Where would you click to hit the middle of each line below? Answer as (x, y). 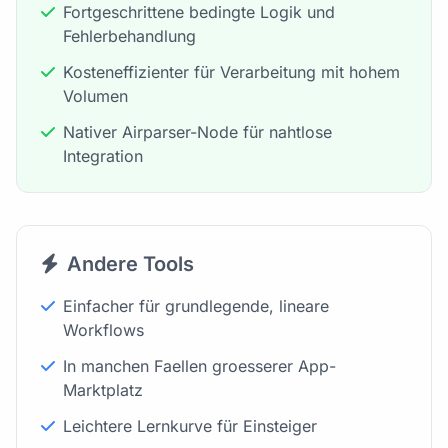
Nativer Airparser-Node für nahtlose (197, 131)
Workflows (103, 329)
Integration (103, 155)
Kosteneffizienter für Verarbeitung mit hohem (231, 71)
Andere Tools (130, 263)
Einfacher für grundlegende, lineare (196, 305)
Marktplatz (103, 389)
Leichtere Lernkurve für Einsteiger (190, 425)
